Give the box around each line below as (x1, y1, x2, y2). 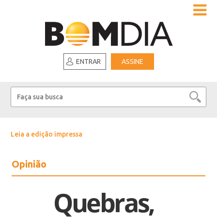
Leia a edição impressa (11, 130, 83, 138)
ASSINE (121, 58, 143, 65)
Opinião (12, 158, 47, 170)
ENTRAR (76, 58, 101, 65)
